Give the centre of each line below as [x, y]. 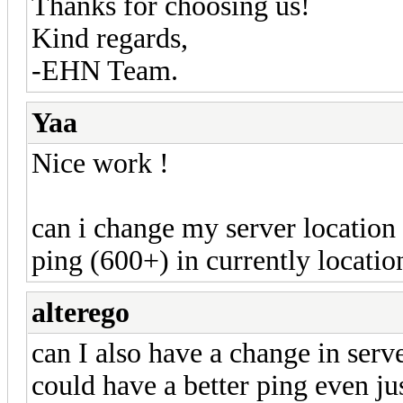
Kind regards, [110, 38]
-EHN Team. [105, 70]
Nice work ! [104, 163]
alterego [81, 312]
